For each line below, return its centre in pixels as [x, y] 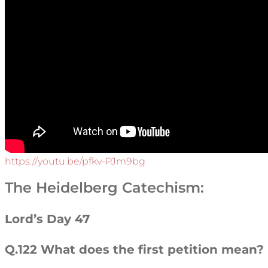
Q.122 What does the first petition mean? [134, 249]
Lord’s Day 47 [47, 219]
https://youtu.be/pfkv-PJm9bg [75, 161]
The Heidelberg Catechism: [104, 187]
